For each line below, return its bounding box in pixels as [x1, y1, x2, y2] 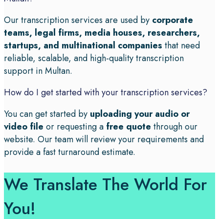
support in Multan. [4, 65, 72, 78]
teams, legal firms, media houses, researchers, [4, 26, 200, 40]
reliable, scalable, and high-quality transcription [4, 52, 184, 65]
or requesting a [44, 120, 106, 133]
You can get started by [4, 108, 90, 121]
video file [4, 120, 44, 133]
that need [162, 39, 200, 52]
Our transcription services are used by [4, 14, 152, 27]
